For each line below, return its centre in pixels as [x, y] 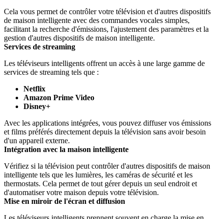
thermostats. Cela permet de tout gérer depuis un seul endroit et [100, 184]
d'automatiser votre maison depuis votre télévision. [81, 193]
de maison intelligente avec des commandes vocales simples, [97, 21]
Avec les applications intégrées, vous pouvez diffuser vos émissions [108, 123]
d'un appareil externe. [37, 141]
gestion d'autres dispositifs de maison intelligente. [79, 38]
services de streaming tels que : [51, 72]
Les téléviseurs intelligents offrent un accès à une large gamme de [104, 64]
